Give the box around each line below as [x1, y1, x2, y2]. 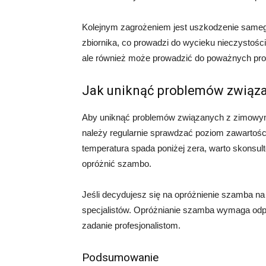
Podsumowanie [82, 251, 159, 264]
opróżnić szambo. [82, 159, 151, 169]
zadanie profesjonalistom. [82, 220, 180, 230]
